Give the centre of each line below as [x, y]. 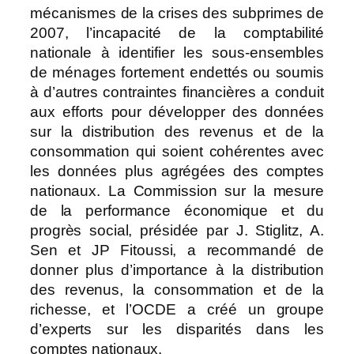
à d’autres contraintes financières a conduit [177, 92]
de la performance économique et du [177, 211]
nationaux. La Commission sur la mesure [177, 191]
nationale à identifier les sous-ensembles [177, 53]
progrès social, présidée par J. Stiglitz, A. [177, 231]
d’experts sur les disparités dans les [177, 330]
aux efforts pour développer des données [177, 112]
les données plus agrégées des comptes [177, 171]
